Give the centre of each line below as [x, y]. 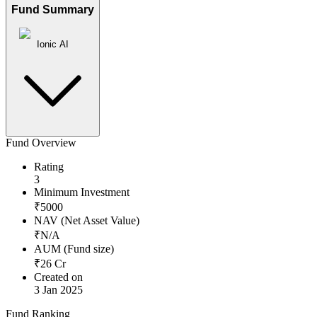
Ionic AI [53, 45]
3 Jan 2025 [58, 290]
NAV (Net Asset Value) [87, 221]
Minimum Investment [82, 192]
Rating [49, 167]
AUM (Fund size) [74, 249]
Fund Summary [53, 10]
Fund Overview [41, 143]
